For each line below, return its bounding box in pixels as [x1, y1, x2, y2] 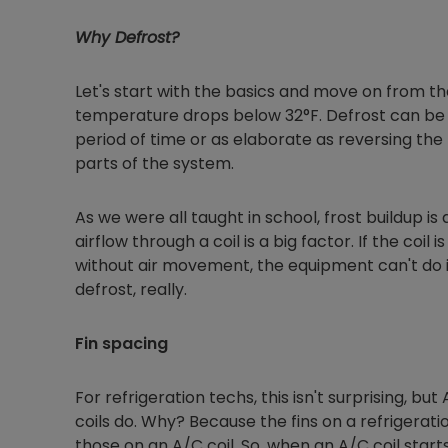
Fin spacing [75, 332, 168, 355]
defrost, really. [75, 278, 187, 301]
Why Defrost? [75, 26, 179, 49]
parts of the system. [75, 152, 234, 175]
